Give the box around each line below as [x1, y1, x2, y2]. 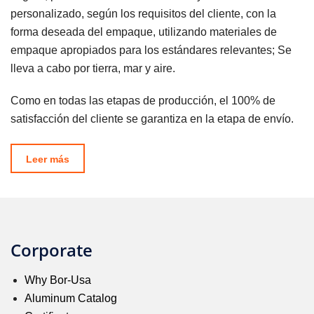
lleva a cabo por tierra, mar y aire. [11, 62, 175, 75]
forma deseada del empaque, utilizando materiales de [11, 26, 277, 39]
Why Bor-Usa [25, 273, 91, 286]
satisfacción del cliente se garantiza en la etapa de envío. [11, 113, 294, 125]
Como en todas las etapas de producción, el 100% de [11, 95, 275, 107]
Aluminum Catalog [25, 292, 117, 304]
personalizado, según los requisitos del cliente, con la [11, 8, 276, 20]
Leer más [26, 153, 69, 165]
